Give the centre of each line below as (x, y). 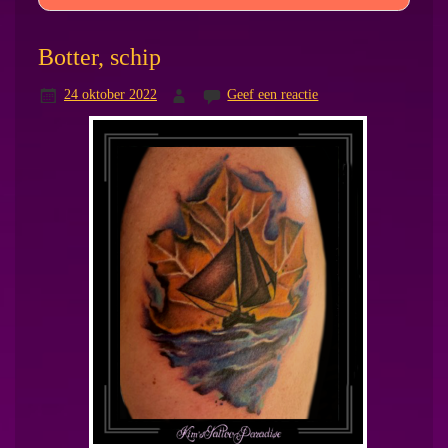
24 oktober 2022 (110, 93)
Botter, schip (99, 56)
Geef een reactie (273, 93)
